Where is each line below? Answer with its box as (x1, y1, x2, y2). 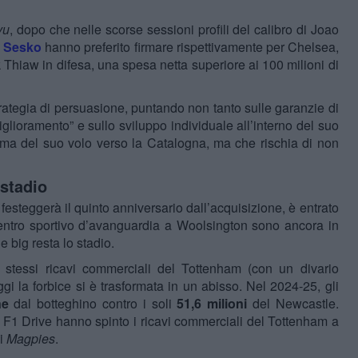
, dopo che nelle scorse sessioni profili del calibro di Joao (10, 20, 339, 39)
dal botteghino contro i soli (8, 294, 177, 313)
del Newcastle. (247, 294, 339, 313)
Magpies (6, 329, 55, 348)
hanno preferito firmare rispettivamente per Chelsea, (42, 38, 339, 57)
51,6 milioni (177, 294, 248, 313)
